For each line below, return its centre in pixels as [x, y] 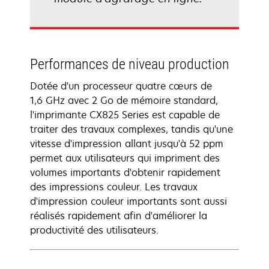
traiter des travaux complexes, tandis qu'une [131, 129]
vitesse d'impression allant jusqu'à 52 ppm [127, 144]
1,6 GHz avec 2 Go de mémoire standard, [124, 100]
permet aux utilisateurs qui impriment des [125, 158]
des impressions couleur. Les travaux [114, 187]
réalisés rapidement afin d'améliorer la [119, 216]
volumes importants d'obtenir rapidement [125, 172]
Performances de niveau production [130, 64]
